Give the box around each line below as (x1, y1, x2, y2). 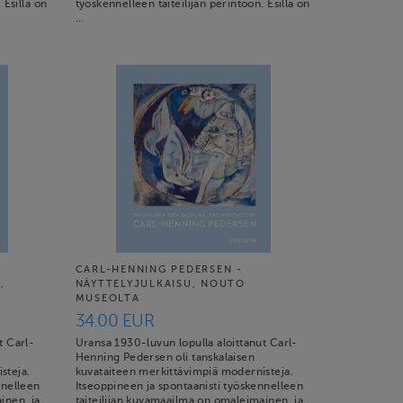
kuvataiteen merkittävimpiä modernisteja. (75, 365, 293, 378)
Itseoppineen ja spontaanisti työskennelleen (75, 380, 304, 392)
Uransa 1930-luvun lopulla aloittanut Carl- (75, 336, 298, 349)
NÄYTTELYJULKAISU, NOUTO (75, 278, 246, 290)
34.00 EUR (75, 310, 155, 330)
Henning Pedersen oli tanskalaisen (75, 351, 255, 363)
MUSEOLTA (75, 292, 140, 304)
